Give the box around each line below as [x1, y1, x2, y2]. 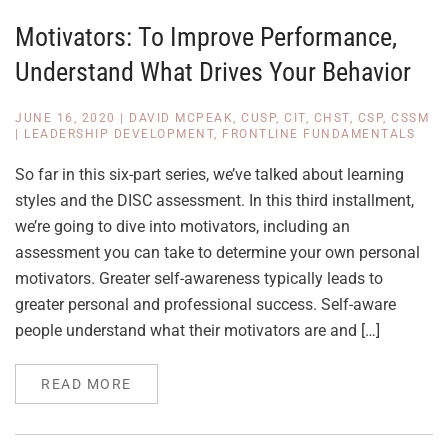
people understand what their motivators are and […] [15, 321, 380, 340]
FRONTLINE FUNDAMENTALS [222, 127, 415, 141]
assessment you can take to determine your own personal [15, 243, 420, 262]
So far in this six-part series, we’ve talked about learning [15, 165, 404, 184]
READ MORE [41, 376, 132, 392]
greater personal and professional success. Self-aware [15, 295, 396, 314]
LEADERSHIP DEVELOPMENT [24, 127, 214, 141]
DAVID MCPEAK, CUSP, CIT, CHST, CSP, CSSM [129, 111, 429, 125]
